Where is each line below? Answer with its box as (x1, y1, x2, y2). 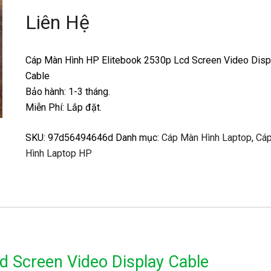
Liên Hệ (25, 11, 90, 34)
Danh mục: (115, 132, 162, 143)
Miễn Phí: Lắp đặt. (25, 102, 102, 113)
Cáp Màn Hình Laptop (161, 132, 252, 143)
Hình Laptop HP (25, 148, 92, 159)
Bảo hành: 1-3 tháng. (25, 86, 110, 97)
